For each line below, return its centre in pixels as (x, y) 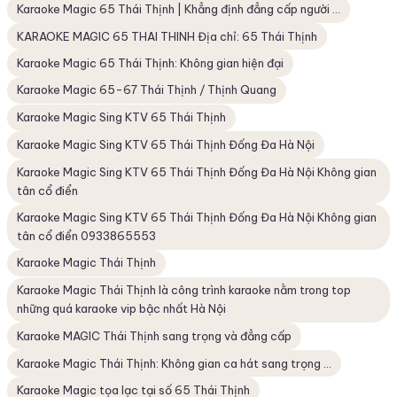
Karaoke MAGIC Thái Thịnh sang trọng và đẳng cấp (155, 335)
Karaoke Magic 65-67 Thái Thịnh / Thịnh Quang (147, 90)
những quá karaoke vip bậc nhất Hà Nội (122, 309)
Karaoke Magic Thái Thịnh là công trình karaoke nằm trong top (184, 290)
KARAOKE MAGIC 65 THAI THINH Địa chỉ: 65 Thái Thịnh (167, 36)
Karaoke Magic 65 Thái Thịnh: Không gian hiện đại (151, 63)
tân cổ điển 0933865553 (87, 236)
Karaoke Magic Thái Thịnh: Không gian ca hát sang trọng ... (175, 363)
